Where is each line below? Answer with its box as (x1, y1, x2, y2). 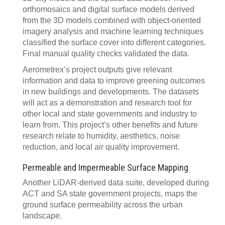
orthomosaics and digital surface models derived (23, 5, 194, 14)
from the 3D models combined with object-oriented (23, 16, 201, 25)
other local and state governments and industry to (23, 109, 197, 119)
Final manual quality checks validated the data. (23, 49, 189, 58)
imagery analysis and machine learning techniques (23, 27, 203, 36)
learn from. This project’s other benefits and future (23, 121, 198, 130)
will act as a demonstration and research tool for (23, 98, 192, 107)
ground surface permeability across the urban (23, 200, 183, 209)
